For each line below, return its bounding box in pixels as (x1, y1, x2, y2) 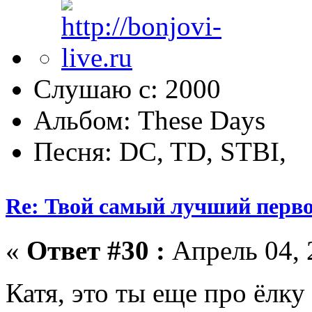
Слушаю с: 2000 (33, 73, 221, 104)
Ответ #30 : (26, 235, 165, 266)
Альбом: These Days (33, 104, 265, 135)
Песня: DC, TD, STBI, (33, 136, 286, 166)
